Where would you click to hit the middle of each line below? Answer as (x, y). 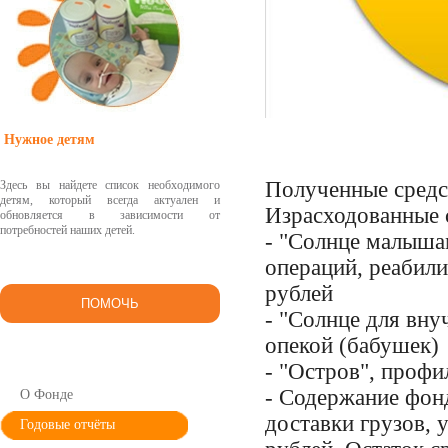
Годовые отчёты (67, 424)
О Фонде (46, 394)
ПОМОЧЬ (110, 303)
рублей (299, 294)
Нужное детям (49, 139)
